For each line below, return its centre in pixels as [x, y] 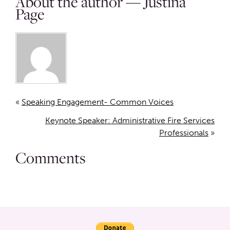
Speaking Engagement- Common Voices [98, 102]
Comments [51, 158]
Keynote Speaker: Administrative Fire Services [130, 121]
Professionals [184, 133]
